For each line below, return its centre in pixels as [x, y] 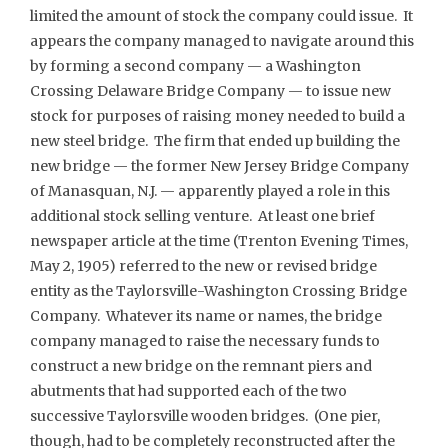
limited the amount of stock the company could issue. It [221, 15]
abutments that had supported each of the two [188, 390]
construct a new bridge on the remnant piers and [201, 365]
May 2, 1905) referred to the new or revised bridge [203, 265]
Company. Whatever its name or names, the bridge [206, 315]
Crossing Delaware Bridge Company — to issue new [210, 90]
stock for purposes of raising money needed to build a [217, 115]
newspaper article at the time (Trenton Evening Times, [219, 240]
